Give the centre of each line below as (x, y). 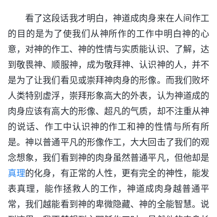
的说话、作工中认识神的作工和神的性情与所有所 (108, 126)
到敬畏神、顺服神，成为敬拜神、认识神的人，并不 (108, 64)
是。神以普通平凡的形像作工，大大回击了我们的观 (108, 142)
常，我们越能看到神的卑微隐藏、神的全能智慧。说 (108, 204)
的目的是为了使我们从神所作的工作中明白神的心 (108, 33)
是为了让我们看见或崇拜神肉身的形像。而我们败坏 (108, 80)
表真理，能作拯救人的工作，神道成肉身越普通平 (108, 188)
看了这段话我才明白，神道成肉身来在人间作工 (117, 18)
